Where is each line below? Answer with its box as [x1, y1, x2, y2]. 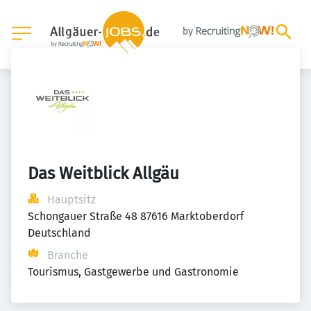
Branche [47, 249, 88, 262]
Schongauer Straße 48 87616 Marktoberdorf [28, 210, 244, 223]
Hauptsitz [47, 193, 96, 206]
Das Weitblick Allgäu [28, 164, 179, 183]
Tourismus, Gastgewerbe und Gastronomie [28, 265, 239, 278]
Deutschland [28, 226, 91, 239]
